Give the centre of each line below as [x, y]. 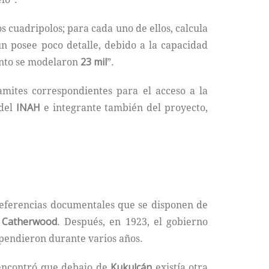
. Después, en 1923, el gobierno [132, 221]
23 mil [94, 62]
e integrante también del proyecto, [124, 107]
